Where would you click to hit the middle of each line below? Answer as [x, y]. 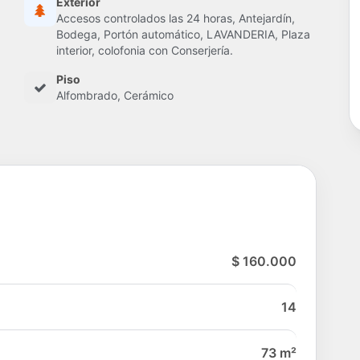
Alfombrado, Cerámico [115, 96]
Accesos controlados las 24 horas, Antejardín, [176, 18]
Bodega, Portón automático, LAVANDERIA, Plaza [183, 35]
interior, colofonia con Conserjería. [145, 51]
